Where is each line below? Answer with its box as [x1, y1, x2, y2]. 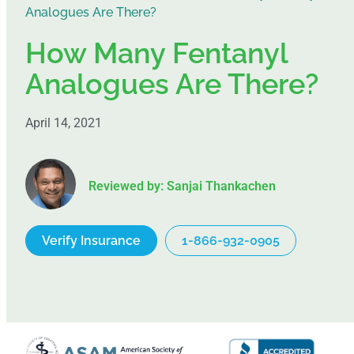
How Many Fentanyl [25, 36, 288, 70]
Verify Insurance [42, 232, 141, 248]
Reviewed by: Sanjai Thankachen [88, 178, 276, 194]
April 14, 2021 [25, 115, 102, 130]
